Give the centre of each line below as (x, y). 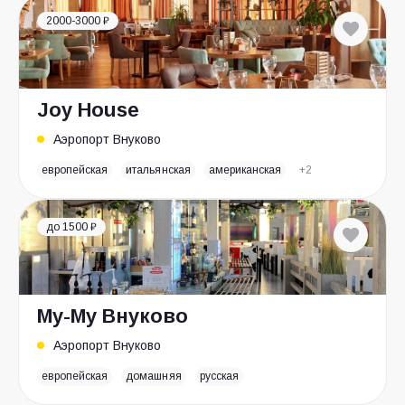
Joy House (88, 110)
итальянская (158, 170)
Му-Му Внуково (113, 316)
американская (245, 170)
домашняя (154, 376)
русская (219, 376)
